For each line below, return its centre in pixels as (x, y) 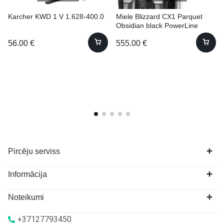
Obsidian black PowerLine (157, 25)
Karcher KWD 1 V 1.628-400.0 (56, 16)
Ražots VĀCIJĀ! (141, 34)
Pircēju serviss (34, 151)
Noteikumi (26, 197)
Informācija (27, 174)
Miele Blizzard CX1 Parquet (159, 16)
